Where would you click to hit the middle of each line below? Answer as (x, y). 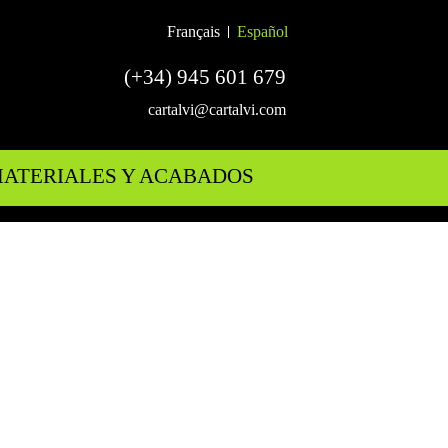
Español (262, 31)
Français (193, 31)
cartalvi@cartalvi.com (217, 109)
